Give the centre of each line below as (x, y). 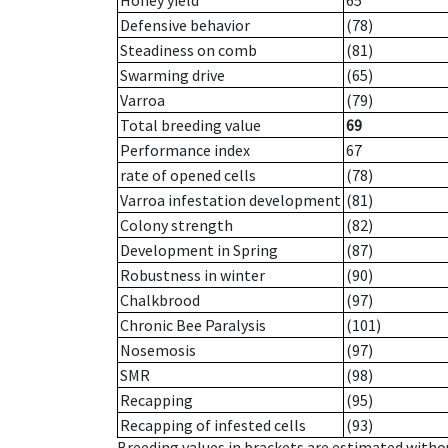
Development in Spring (199, 250)
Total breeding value (190, 125)
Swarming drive (172, 75)
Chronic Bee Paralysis (193, 325)
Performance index (185, 150)
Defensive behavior (185, 25)
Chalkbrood (160, 300)
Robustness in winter (192, 275)
